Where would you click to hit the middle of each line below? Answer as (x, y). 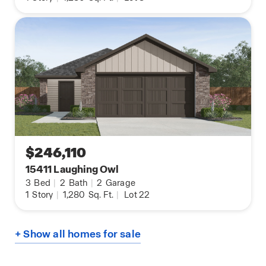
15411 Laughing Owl (72, 170)
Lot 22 (137, 195)
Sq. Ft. (100, 195)
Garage (120, 183)
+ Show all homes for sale (78, 234)
